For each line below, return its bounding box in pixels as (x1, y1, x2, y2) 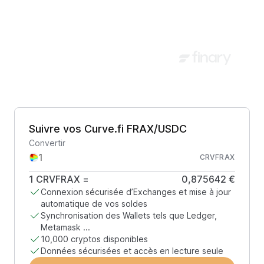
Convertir (29, 138, 65, 148)
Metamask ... (41, 222, 90, 232)
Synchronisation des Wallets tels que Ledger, (41, 210, 217, 220)
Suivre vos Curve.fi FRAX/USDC (29, 123, 187, 135)
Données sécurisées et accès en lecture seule (41, 246, 223, 256)
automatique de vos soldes (41, 199, 147, 209)
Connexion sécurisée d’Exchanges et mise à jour (41, 187, 231, 197)
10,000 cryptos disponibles (41, 234, 148, 244)
